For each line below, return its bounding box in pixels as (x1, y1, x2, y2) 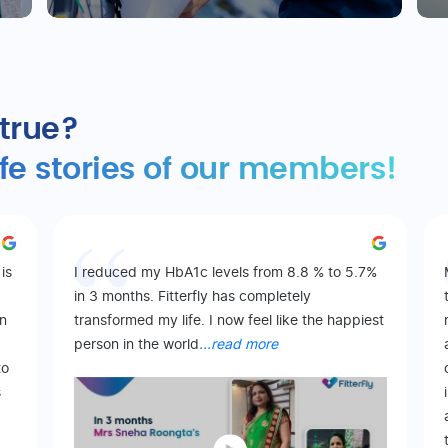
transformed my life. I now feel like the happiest (74, 314, 384, 329)
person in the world (74, 338, 199, 353)
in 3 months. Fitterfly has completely (74, 290, 311, 305)
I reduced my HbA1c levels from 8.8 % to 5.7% (74, 266, 377, 281)
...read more (199, 338, 278, 353)
